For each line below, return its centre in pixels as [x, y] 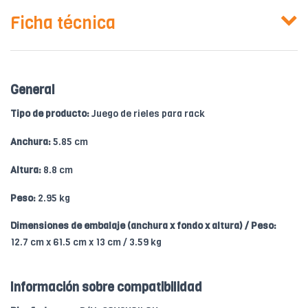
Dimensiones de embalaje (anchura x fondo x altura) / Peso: [143, 226]
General [33, 90]
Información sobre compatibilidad [106, 288]
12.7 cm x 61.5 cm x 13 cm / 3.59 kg [86, 243]
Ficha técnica [63, 23]
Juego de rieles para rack [147, 114]
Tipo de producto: [50, 114]
